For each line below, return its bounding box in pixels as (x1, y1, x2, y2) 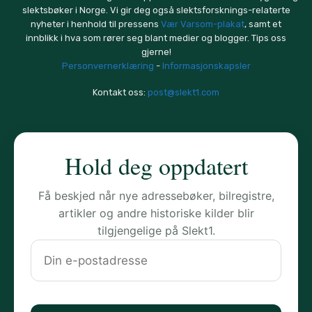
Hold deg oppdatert (64, 150, 248, 182)
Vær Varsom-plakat (161, 19, 244, 29)
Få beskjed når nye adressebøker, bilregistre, (38, 189, 274, 203)
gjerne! (141, 47, 171, 57)
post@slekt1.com (148, 87, 219, 97)
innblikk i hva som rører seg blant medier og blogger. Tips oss (26, 33, 286, 43)
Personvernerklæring (61, 61, 154, 71)
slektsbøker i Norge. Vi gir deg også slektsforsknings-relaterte (22, 5, 290, 15)
